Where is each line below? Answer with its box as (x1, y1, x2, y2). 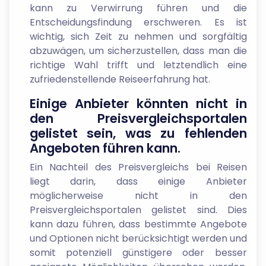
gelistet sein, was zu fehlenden (29, 124, 247, 142)
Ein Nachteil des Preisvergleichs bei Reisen (29, 160, 247, 174)
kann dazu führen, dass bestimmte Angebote (29, 217, 247, 231)
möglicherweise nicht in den (29, 188, 247, 202)
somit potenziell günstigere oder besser (29, 245, 247, 259)
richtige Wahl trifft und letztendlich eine (29, 58, 247, 72)
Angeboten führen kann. (29, 139, 180, 157)
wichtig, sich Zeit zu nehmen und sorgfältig (29, 29, 247, 43)
